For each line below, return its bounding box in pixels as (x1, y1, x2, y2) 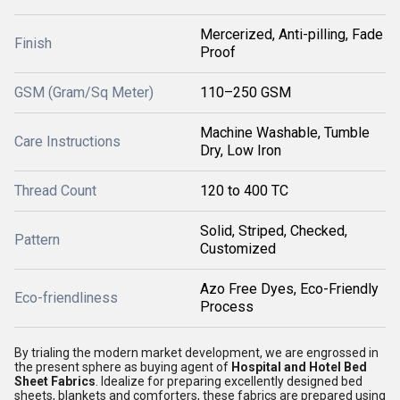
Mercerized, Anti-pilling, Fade (200, 26, 383, 43)
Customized (200, 240, 276, 257)
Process (200, 298, 254, 315)
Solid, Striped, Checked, (200, 222, 347, 239)
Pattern (14, 231, 60, 248)
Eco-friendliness (14, 289, 118, 306)
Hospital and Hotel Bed (231, 360, 367, 374)
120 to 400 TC (200, 182, 288, 199)
